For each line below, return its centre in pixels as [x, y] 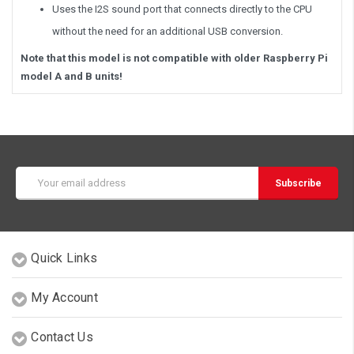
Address [36, 189]
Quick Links [64, 258]
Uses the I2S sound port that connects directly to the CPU [182, 9]
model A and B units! [72, 76]
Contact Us [62, 337]
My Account [64, 297]
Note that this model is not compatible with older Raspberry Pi [174, 58]
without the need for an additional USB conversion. [168, 31]
